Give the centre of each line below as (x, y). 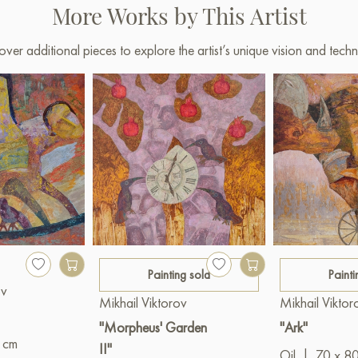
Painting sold (179, 275)
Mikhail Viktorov (143, 303)
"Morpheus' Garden (153, 328)
